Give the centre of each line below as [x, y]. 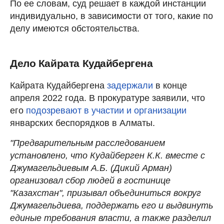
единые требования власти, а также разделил [110, 218]
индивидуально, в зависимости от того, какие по [111, 16]
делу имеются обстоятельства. [75, 28]
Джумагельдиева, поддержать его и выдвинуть [111, 205]
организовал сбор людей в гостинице [90, 180]
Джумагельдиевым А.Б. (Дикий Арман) [91, 168]
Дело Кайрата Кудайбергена [81, 63]
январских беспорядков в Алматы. [82, 123]
